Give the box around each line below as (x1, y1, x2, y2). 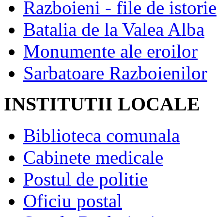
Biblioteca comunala (23, 125, 180, 146)
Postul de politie (23, 169, 148, 190)
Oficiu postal (23, 190, 122, 212)
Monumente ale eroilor (23, 40, 198, 62)
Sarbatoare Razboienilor (23, 62, 207, 83)
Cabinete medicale (23, 147, 163, 168)
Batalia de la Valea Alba (23, 18, 204, 40)
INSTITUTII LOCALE (4, 93, 200, 115)
